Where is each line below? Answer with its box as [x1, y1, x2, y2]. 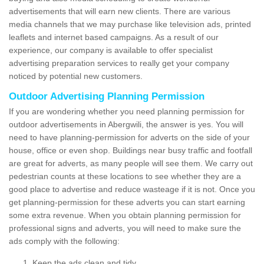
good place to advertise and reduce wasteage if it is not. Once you [9, 184, 255, 194]
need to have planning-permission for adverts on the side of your [9, 133, 250, 143]
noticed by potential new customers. [9, 71, 145, 81]
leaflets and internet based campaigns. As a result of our [9, 32, 219, 42]
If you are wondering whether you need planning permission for [9, 107, 245, 117]
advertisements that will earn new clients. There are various [9, 6, 230, 16]
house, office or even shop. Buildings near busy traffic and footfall [9, 146, 252, 156]
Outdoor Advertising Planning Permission [9, 91, 204, 103]
